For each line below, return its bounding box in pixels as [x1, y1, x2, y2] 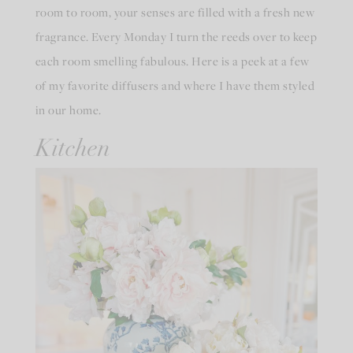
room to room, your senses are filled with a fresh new [35, 3, 315, 20]
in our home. [35, 101, 104, 117]
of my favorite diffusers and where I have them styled [35, 76, 315, 93]
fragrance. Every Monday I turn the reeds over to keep [35, 28, 318, 44]
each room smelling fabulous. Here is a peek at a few [35, 52, 310, 69]
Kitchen [35, 137, 110, 162]
